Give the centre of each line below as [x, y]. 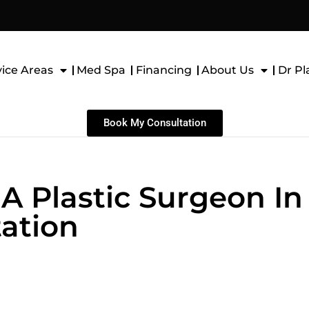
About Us [228, 70]
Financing [163, 70]
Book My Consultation [154, 123]
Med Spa [101, 70]
